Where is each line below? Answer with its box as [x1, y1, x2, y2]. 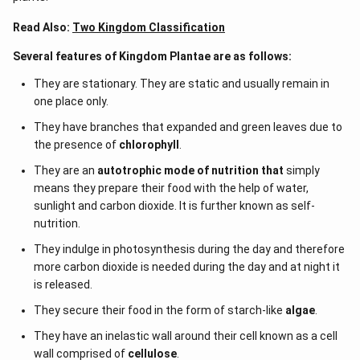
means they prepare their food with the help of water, [33, 182, 309, 194]
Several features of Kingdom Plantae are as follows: [13, 50, 292, 63]
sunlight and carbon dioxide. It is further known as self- [33, 199, 315, 212]
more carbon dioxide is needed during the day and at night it [33, 260, 340, 273]
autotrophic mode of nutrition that [96, 164, 284, 177]
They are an [33, 164, 97, 177]
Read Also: [13, 21, 72, 34]
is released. [33, 278, 92, 291]
